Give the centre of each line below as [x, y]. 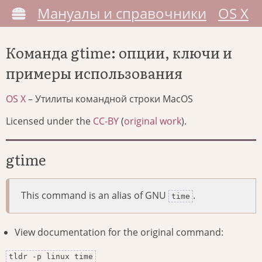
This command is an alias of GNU [95, 196]
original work [153, 121]
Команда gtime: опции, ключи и [119, 53]
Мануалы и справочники [122, 13]
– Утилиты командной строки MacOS [109, 99]
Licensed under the [49, 121]
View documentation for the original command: [119, 232]
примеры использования [94, 73]
